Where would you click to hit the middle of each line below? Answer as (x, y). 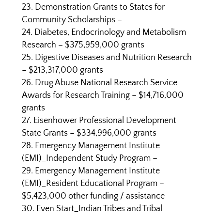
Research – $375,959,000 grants (83, 45)
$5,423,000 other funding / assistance (93, 196)
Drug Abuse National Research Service (106, 83)
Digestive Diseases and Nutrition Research (113, 58)
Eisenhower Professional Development (105, 121)
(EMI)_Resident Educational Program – (93, 184)
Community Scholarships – (72, 20)
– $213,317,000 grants (62, 70)
